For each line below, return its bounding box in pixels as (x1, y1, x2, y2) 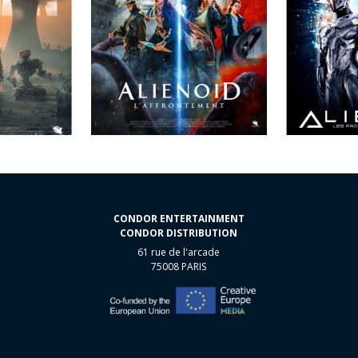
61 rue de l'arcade (137, 245, 221, 260)
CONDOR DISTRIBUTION (120, 226, 238, 241)
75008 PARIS (151, 260, 207, 274)
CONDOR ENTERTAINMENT (113, 212, 245, 226)
